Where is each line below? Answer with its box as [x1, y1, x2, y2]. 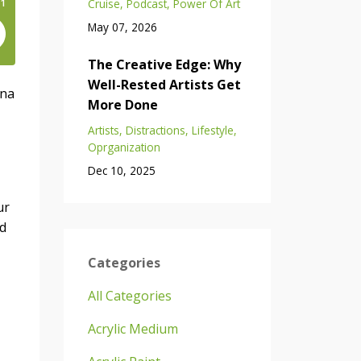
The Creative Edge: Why [87, 55, 241, 73]
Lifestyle [191, 122, 234, 138]
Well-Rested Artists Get [87, 75, 241, 93]
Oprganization [87, 139, 160, 155]
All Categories [87, 286, 172, 305]
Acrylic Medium [87, 319, 178, 338]
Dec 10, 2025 [87, 162, 156, 178]
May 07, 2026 [87, 19, 157, 35]
